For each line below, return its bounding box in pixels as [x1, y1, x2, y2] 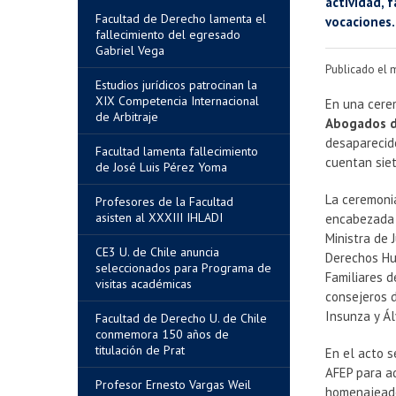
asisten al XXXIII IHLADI [95, 209, 223, 225]
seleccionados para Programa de [95, 260, 271, 276]
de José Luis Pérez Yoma [95, 159, 227, 175]
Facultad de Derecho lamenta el [95, 11, 266, 27]
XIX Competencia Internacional [95, 93, 259, 109]
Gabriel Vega [95, 42, 164, 58]
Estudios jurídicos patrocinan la [95, 77, 257, 93]
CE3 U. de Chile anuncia [95, 244, 219, 260]
